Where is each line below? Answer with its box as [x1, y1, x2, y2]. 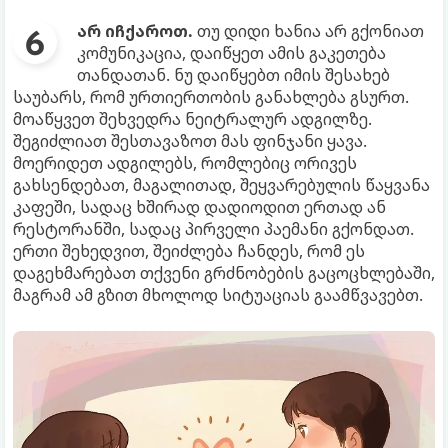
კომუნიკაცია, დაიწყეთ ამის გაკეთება [77, 42, 386, 64]
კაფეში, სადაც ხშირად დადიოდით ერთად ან [13, 196, 386, 218]
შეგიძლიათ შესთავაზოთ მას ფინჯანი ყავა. [13, 130, 367, 152]
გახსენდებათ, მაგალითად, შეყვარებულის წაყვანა [13, 174, 430, 196]
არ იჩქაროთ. [77, 20, 193, 42]
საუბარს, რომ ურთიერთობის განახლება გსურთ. [13, 86, 409, 108]
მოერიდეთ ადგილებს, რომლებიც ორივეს [13, 152, 357, 174]
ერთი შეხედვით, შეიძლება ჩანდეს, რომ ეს [13, 240, 365, 262]
